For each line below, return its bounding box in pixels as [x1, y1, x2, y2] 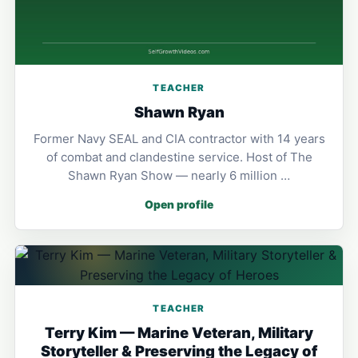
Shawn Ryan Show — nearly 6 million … [68, 167, 290, 183]
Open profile [145, 197, 213, 211]
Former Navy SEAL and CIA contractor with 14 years [33, 130, 325, 146]
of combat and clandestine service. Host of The [46, 149, 312, 165]
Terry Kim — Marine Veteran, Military [45, 323, 313, 341]
